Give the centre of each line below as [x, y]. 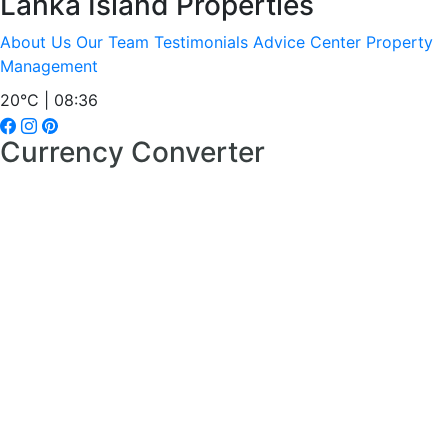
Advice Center [307, 42]
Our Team [112, 42]
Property [399, 42]
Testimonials [201, 42]
